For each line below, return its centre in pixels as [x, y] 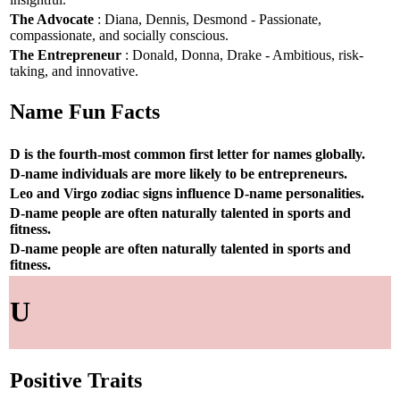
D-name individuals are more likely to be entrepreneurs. [179, 173]
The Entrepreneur [66, 54]
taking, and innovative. [74, 71]
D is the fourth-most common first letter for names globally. [187, 154]
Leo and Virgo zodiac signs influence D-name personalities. [187, 193]
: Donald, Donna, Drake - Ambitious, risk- [242, 54]
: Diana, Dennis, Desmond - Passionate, [208, 19]
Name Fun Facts [85, 112]
